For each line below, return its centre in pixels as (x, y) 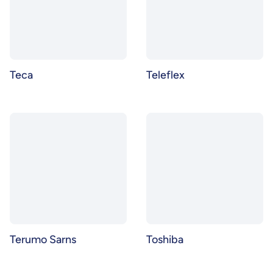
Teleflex (165, 75)
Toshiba (165, 239)
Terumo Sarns (43, 239)
